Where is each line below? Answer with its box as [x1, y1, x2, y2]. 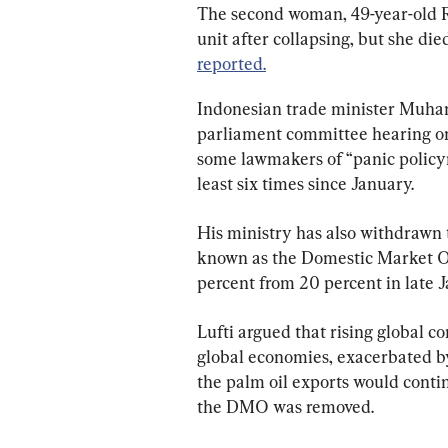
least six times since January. [197, 173, 414, 195]
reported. [197, 53, 266, 75]
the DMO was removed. [197, 396, 374, 418]
